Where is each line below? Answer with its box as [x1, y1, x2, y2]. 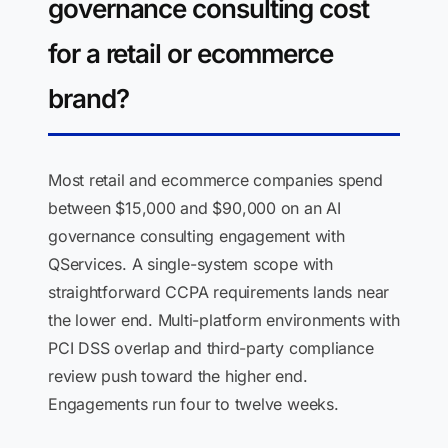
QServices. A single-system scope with [48, 254, 333, 274]
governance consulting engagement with [48, 226, 345, 246]
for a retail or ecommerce [48, 38, 333, 69]
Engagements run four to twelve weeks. [48, 394, 339, 414]
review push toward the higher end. [48, 366, 308, 386]
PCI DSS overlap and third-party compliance [48, 338, 374, 358]
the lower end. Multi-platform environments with [48, 310, 400, 330]
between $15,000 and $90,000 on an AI [48, 198, 341, 218]
